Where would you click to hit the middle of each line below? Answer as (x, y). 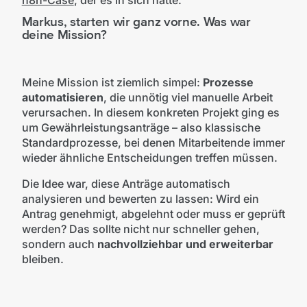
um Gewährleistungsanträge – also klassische (141, 128)
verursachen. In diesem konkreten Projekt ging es (150, 113)
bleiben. (42, 259)
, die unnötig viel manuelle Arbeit (188, 98)
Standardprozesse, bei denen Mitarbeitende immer (153, 143)
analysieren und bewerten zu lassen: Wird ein (140, 199)
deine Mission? (64, 35)
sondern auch (59, 244)
